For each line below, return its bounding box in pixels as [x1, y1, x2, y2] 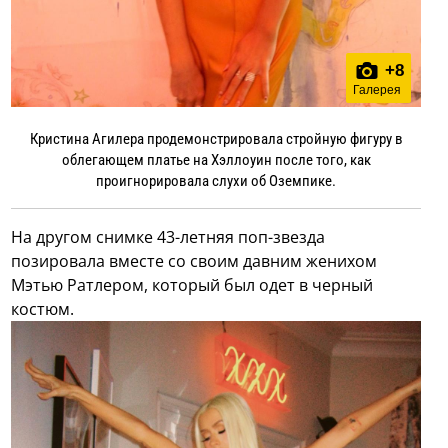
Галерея [352, 83, 401, 98]
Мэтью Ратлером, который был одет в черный [11, 274, 374, 297]
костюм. [11, 298, 75, 321]
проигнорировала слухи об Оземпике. [96, 172, 336, 191]
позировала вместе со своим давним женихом [11, 250, 378, 273]
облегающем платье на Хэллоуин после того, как [61, 151, 371, 170]
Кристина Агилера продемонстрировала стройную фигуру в [29, 130, 403, 149]
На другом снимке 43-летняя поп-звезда [11, 226, 326, 249]
